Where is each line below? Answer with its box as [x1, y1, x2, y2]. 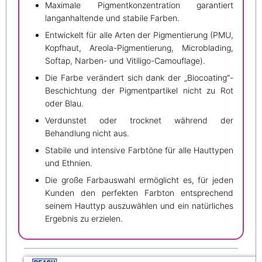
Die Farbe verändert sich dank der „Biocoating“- [45, 72, 233, 82]
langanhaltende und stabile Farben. [45, 12, 180, 23]
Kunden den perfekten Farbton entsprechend [45, 187, 233, 198]
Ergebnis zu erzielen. [45, 213, 123, 223]
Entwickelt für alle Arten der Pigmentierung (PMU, [45, 29, 233, 40]
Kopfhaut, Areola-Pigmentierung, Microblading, [45, 42, 233, 53]
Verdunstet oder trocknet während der [45, 115, 233, 125]
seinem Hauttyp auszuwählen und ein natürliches [45, 200, 233, 211]
